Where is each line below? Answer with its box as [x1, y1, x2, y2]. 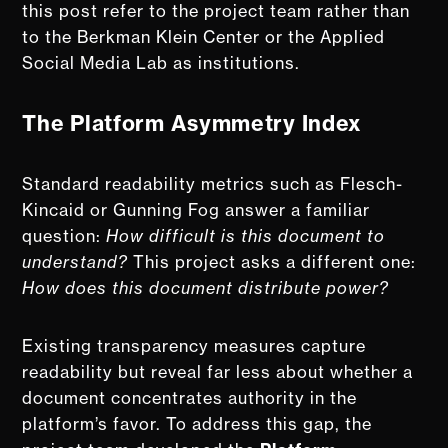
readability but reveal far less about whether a [22, 361, 414, 382]
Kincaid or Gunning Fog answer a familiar [22, 199, 371, 220]
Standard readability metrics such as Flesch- [22, 173, 404, 194]
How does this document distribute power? [22, 277, 390, 298]
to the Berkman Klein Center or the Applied [22, 26, 386, 47]
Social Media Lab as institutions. [22, 52, 301, 73]
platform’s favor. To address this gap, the [22, 413, 373, 434]
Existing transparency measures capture [22, 335, 367, 356]
